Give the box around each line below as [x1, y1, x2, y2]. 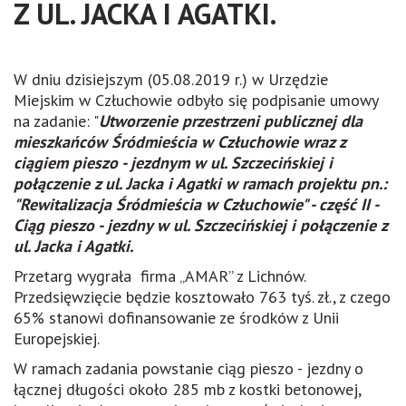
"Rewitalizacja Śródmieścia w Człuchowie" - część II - [14, 193, 378, 215]
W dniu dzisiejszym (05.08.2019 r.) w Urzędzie [14, 68, 328, 90]
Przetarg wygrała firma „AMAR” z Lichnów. [14, 265, 305, 286]
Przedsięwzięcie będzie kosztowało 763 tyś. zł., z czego [14, 285, 391, 307]
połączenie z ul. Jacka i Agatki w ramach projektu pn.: [14, 172, 387, 194]
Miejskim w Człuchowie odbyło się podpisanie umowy [14, 89, 378, 111]
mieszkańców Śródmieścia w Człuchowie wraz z [14, 130, 345, 152]
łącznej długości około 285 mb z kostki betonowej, [14, 378, 361, 400]
